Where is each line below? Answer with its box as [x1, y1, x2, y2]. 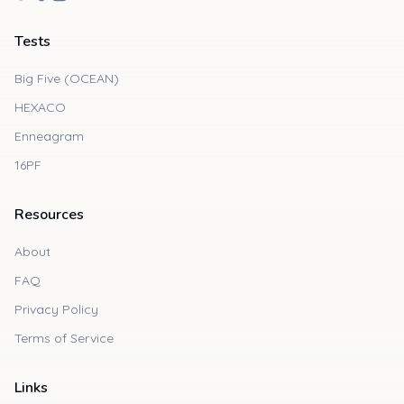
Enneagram [14, 128, 84, 144]
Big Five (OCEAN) [14, 70, 119, 87]
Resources [14, 205, 84, 225]
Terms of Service [14, 330, 114, 346]
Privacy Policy [14, 301, 98, 317]
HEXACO [14, 99, 66, 115]
